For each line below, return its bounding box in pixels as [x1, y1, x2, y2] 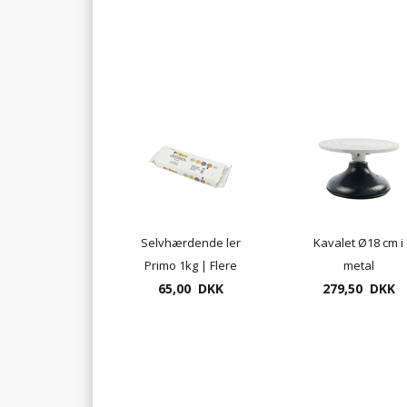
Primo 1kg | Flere [144, 256, 237, 273]
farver [173, 279, 208, 296]
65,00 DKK [157, 279, 223, 297]
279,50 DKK [322, 279, 395, 297]
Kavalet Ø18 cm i [313, 233, 403, 251]
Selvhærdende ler [140, 233, 241, 251]
